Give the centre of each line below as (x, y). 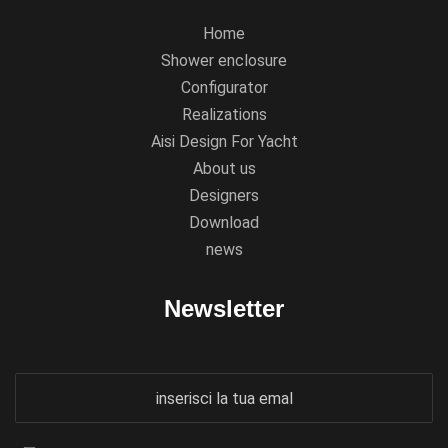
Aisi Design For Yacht (224, 141)
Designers (224, 195)
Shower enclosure (224, 60)
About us (224, 168)
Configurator (224, 87)
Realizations (224, 114)
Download (224, 222)
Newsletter (224, 308)
